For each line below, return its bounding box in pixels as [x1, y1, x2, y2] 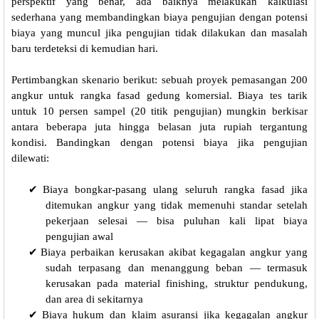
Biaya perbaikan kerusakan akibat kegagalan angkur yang [41, 246, 308, 258]
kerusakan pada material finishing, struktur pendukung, [46, 278, 308, 290]
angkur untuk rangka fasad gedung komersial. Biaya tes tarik [11, 90, 308, 102]
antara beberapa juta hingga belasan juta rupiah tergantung [11, 121, 308, 133]
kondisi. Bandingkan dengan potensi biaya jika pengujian [11, 137, 308, 149]
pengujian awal [46, 231, 113, 243]
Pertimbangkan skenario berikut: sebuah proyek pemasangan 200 [11, 74, 308, 86]
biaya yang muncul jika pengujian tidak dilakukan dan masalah [11, 27, 308, 39]
